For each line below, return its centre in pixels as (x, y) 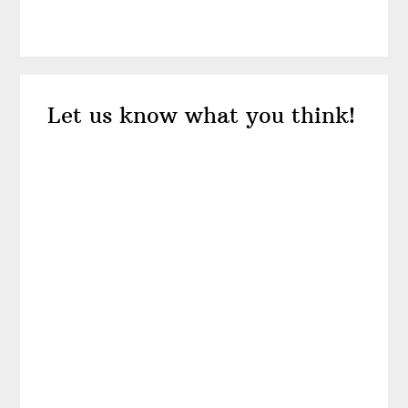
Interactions (99, 122)
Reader (66, 89)
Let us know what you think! (202, 114)
